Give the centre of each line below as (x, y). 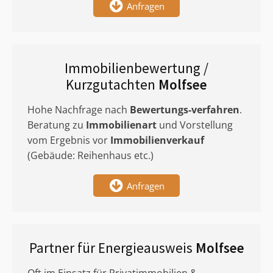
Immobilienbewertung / (136, 68)
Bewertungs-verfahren (185, 110)
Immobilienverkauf (157, 140)
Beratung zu (57, 125)
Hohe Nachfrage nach (79, 110)
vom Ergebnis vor (69, 140)
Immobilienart (121, 125)
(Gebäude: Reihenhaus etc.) (90, 155)
